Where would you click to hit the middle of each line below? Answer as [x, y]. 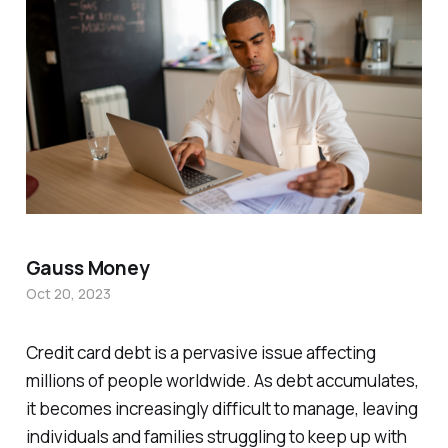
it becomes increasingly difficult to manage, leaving [221, 409]
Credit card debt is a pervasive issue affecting [200, 353]
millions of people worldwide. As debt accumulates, [222, 381]
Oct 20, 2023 [68, 294]
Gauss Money [87, 268]
